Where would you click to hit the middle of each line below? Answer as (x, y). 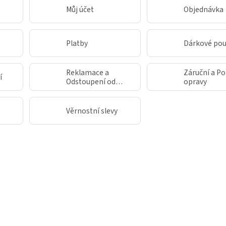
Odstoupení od (91, 81)
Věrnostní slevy (92, 111)
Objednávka (204, 9)
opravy (195, 81)
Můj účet (80, 9)
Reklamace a (88, 72)
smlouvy (80, 91)
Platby (77, 43)
